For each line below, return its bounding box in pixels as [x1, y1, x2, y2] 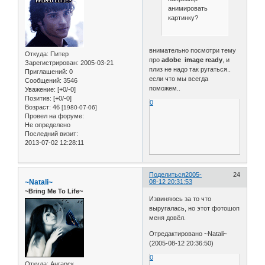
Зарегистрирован [25, 59, 77, 66]
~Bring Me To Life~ [25, 187, 83, 195]
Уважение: [25, 85, 56, 93]
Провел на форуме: [25, 112, 84, 119]
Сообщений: [25, 76, 62, 84]
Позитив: [25, 94, 51, 102]
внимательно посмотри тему [149, 46, 237, 54]
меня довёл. [149, 214, 186, 222]
